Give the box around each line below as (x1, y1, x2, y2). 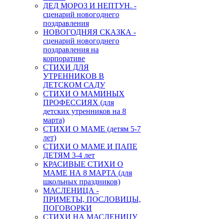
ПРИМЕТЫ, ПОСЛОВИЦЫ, (43, 195, 141, 203)
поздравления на (43, 45, 99, 54)
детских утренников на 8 (43, 107, 126, 115)
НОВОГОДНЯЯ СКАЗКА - (43, 27, 136, 36)
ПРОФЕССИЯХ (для (43, 98, 114, 107)
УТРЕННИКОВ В (43, 71, 104, 80)
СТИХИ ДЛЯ (43, 63, 89, 71)
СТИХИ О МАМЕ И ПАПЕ (43, 142, 137, 151)
